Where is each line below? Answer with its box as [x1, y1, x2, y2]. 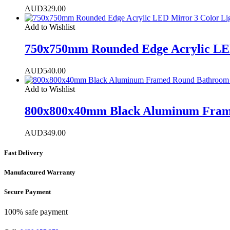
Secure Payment [4, 188, 51, 196]
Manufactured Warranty [4, 168, 75, 176]
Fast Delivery [4, 148, 43, 157]
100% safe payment [4, 207, 68, 217]
